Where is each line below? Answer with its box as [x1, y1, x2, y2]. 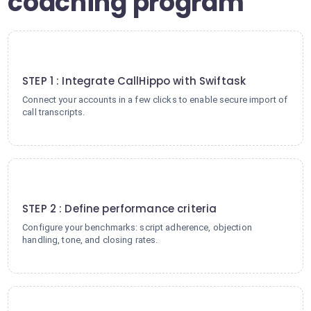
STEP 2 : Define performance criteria [22, 201, 217, 216]
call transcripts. [22, 107, 85, 117]
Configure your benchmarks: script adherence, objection [22, 222, 252, 233]
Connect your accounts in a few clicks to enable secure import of [22, 94, 288, 105]
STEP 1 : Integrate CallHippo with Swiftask [22, 74, 246, 88]
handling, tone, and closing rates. [22, 235, 158, 245]
